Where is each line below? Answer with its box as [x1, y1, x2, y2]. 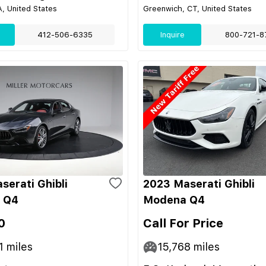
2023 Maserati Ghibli [143, 178, 255, 190]
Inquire [160, 30, 185, 39]
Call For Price [143, 216, 223, 230]
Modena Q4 [143, 194, 205, 206]
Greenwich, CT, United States [143, 4, 252, 13]
